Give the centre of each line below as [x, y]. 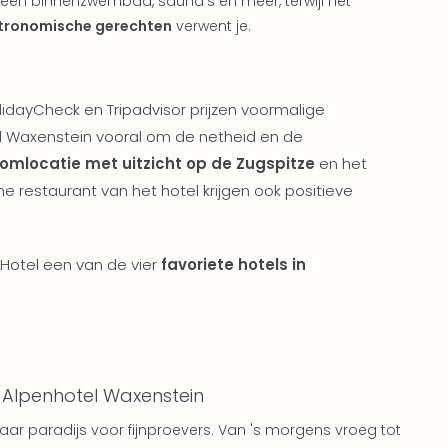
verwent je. [211, 25]
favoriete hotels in [233, 264]
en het [341, 163]
